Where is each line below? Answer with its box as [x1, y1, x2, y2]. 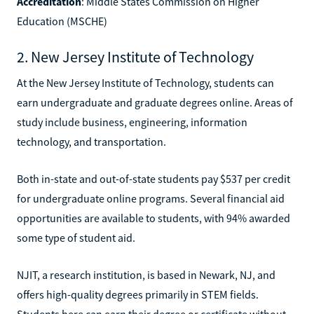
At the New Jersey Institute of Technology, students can [17, 75, 274, 90]
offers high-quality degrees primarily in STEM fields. [17, 287, 259, 301]
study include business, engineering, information [17, 114, 247, 129]
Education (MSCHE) [17, 13, 107, 28]
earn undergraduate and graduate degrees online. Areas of [17, 95, 293, 109]
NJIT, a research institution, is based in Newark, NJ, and [17, 267, 275, 282]
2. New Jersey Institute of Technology [17, 46, 254, 67]
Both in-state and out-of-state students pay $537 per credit [17, 171, 290, 186]
